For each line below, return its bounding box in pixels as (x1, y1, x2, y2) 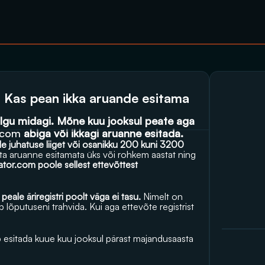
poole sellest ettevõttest (35, 159, 138, 170)
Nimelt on (141, 190, 183, 202)
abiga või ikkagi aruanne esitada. (21, 127, 183, 140)
